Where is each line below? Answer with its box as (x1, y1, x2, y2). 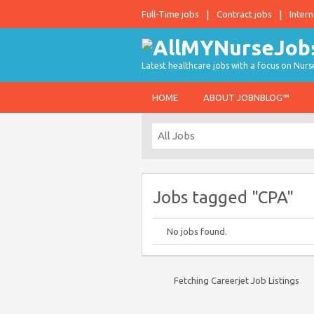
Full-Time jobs (142, 9, 199, 19)
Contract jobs (217, 9, 272, 19)
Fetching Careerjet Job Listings (174, 275, 299, 285)
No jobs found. (167, 226, 227, 236)
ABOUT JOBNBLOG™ (203, 93, 289, 102)
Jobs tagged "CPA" (153, 188, 294, 207)
